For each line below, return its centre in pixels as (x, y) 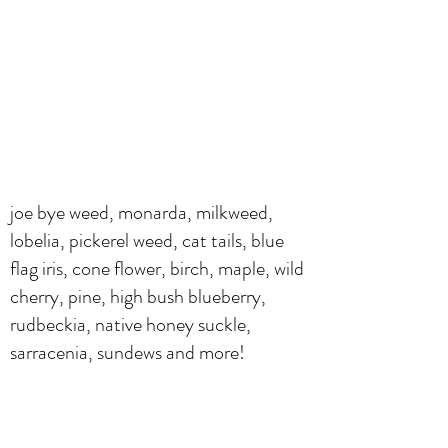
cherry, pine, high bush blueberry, (138, 296)
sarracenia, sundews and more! (127, 352)
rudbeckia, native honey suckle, (130, 324)
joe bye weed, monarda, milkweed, (141, 212)
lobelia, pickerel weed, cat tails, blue (147, 240)
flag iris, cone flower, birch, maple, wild (157, 268)
